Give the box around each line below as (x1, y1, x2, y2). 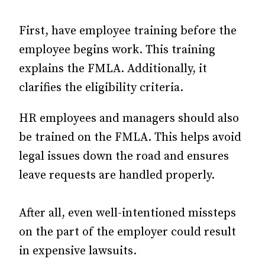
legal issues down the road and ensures (19, 148, 229, 164)
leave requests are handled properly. (19, 167, 215, 183)
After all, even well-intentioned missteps (19, 205, 236, 221)
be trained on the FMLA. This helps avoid (19, 130, 241, 145)
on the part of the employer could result (19, 224, 236, 240)
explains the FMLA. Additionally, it (19, 61, 207, 76)
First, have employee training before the (19, 23, 237, 38)
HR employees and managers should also (19, 111, 239, 126)
